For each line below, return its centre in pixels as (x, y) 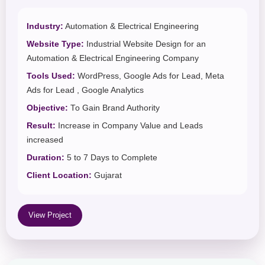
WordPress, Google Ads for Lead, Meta (150, 76)
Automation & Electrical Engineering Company (113, 59)
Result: (41, 126)
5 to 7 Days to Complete (111, 158)
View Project (50, 215)
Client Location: (59, 176)
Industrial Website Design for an (145, 44)
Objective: (47, 108)
